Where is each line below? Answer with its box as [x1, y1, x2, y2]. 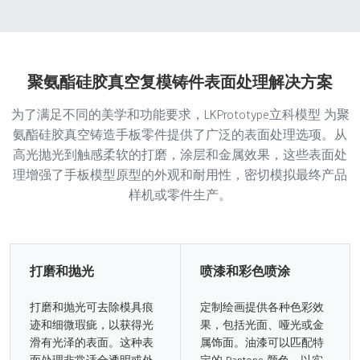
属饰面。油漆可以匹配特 [199, 334, 324, 350]
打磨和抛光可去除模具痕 [30, 299, 153, 314]
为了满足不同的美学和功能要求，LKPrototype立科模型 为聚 [10, 105, 350, 123]
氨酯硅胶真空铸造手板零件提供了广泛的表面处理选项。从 [13, 125, 347, 143]
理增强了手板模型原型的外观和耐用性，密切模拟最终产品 [13, 166, 347, 183]
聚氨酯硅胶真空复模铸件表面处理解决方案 [27, 71, 333, 92]
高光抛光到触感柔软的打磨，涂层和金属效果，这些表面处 [13, 145, 347, 163]
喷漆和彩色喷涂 [199, 262, 290, 280]
